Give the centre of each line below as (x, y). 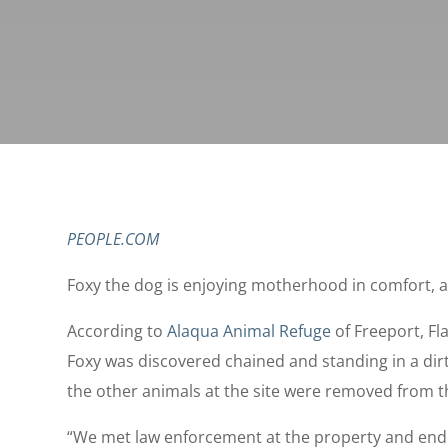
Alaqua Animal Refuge (249, 331)
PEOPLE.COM (113, 239)
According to (117, 331)
